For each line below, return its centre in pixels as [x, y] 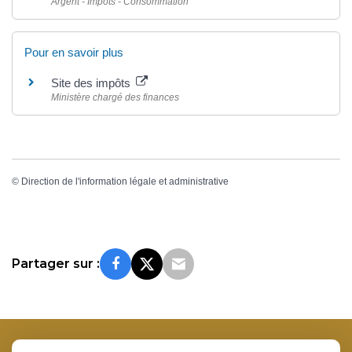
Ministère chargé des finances [115, 97]
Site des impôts [92, 82]
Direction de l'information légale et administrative [125, 182]
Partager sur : [56, 263]
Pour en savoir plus [74, 52]
